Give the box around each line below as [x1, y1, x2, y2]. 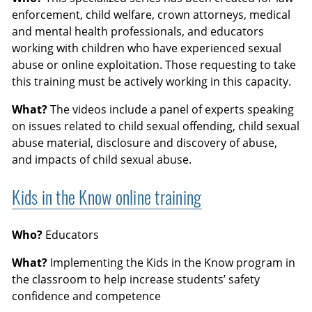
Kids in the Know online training [12, 185, 202, 210]
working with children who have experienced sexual [12, 40, 282, 56]
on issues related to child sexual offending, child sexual [12, 118, 300, 134]
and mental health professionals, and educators [12, 24, 265, 40]
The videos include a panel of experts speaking [47, 102, 295, 118]
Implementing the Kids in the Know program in [47, 254, 296, 270]
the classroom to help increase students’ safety [12, 271, 260, 287]
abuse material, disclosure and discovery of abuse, [12, 135, 278, 151]
